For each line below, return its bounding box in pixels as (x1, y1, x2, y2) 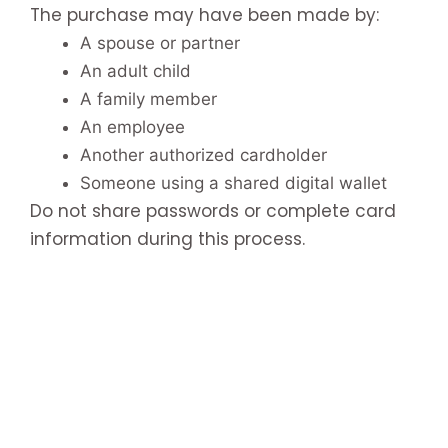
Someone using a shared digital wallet (80, 172, 387, 193)
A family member (80, 88, 217, 109)
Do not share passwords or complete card (30, 198, 396, 223)
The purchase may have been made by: (30, 2, 379, 27)
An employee (80, 116, 185, 137)
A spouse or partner (80, 32, 240, 53)
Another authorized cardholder (80, 144, 327, 165)
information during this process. (30, 226, 305, 251)
